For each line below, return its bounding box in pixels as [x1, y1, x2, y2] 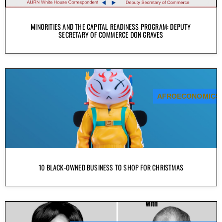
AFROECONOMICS [157, 92, 220, 100]
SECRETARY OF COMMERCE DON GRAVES [58, 29, 164, 40]
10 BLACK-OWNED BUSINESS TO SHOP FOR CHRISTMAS [39, 162, 183, 172]
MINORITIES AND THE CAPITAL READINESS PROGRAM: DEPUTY [31, 21, 191, 32]
